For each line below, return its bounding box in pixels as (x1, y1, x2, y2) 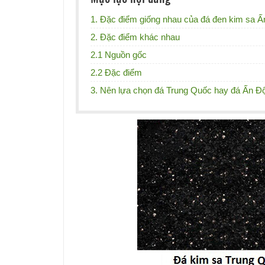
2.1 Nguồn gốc (91, 49, 147, 60)
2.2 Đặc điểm (91, 67, 142, 77)
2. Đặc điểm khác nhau (91, 31, 180, 42)
